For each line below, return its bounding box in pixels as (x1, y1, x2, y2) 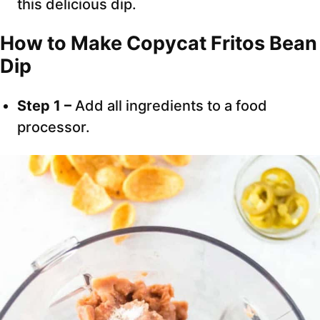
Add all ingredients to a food (75, 97, 267, 115)
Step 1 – (17, 97, 75, 115)
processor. (17, 119, 90, 136)
